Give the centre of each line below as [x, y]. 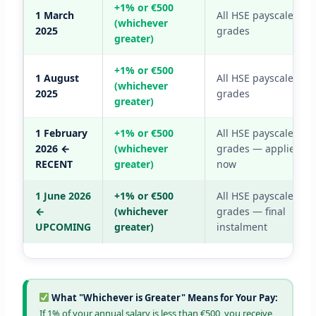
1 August [57, 78]
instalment [242, 227]
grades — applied [259, 149]
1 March [54, 16]
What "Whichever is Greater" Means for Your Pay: [164, 297]
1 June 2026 [63, 196]
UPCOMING [63, 227]
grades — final [251, 212]
